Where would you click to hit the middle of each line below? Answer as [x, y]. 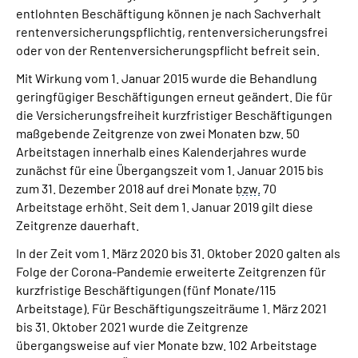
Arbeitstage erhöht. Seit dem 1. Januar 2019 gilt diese [165, 207]
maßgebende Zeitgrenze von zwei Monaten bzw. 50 [158, 133]
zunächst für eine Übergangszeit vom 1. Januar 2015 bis [170, 170]
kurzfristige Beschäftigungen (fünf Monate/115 [146, 290]
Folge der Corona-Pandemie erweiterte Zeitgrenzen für [171, 271]
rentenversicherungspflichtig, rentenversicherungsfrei [172, 32]
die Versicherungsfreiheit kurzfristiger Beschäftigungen [174, 115]
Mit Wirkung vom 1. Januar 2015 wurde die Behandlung [167, 78]
